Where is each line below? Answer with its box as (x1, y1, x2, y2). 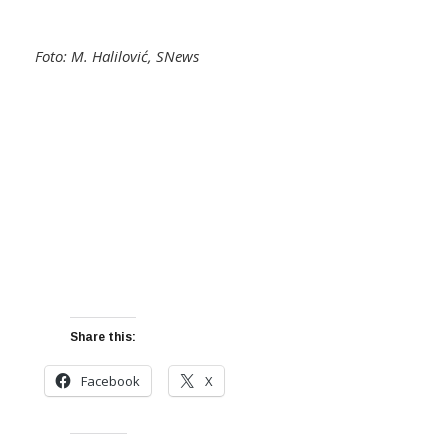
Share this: (70, 330, 136, 345)
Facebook (81, 372, 140, 391)
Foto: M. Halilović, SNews (35, 46, 199, 67)
